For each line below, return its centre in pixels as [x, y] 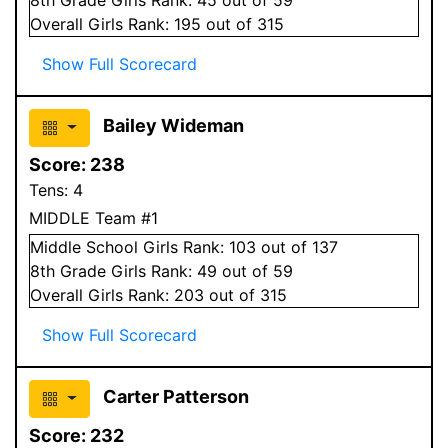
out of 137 [297, 246]
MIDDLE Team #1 [93, 217]
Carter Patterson [175, 396]
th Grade [75, 270]
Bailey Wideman [173, 125]
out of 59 [255, 270]
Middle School [84, 246]
